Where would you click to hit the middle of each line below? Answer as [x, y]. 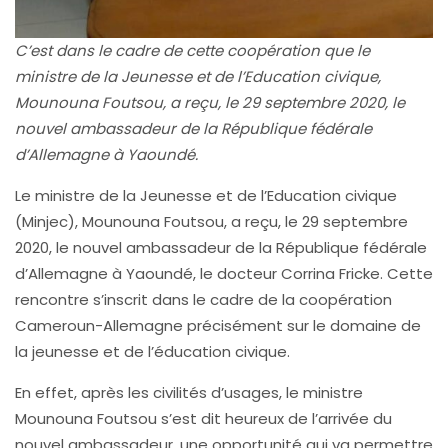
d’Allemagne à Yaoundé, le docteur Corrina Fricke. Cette [224, 274]
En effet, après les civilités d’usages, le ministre [189, 393]
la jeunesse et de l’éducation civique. [152, 352]
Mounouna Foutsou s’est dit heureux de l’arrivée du [203, 419]
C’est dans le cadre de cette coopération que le [192, 51]
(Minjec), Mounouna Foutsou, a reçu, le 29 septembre [211, 222]
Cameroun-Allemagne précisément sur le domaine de [218, 326]
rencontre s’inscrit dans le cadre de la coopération [203, 300]
